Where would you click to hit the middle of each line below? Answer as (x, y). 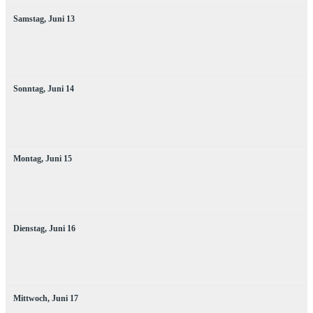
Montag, (28, 158)
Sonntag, (29, 88)
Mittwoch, (31, 298)
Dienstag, (30, 228)
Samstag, (30, 19)
